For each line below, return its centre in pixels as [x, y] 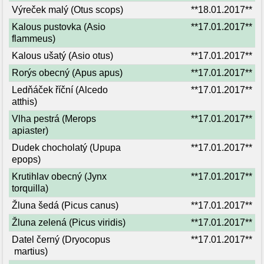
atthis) [24, 102]
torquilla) [30, 188]
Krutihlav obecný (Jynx [59, 176]
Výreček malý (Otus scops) [67, 10]
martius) [30, 251]
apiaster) [30, 131]
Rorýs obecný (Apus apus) [67, 73]
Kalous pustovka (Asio [59, 27]
